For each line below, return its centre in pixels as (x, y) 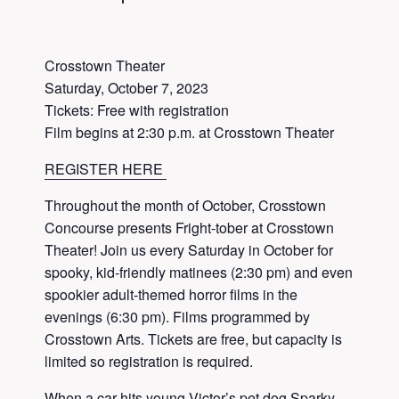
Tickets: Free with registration (137, 110)
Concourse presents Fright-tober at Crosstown (189, 228)
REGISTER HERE (106, 169)
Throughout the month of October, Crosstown (185, 205)
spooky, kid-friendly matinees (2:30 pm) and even (199, 272)
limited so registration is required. (149, 361)
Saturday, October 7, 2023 (126, 88)
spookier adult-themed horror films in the (171, 294)
